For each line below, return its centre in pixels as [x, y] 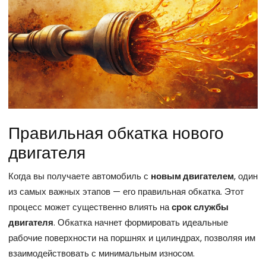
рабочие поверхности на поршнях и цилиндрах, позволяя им [132, 237]
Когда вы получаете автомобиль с [80, 176]
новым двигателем [192, 176]
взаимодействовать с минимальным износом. [102, 253]
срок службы [200, 207]
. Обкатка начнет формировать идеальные [141, 222]
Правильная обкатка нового [116, 133]
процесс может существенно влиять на [90, 207]
